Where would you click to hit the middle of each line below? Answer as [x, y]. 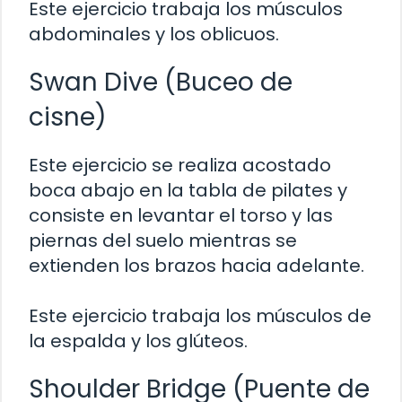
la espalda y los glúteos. [138, 341]
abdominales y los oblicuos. [154, 34]
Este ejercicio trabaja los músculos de [200, 315]
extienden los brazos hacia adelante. [197, 265]
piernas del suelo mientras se [163, 240]
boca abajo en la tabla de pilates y [188, 190]
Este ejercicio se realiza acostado [180, 165]
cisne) [68, 117]
